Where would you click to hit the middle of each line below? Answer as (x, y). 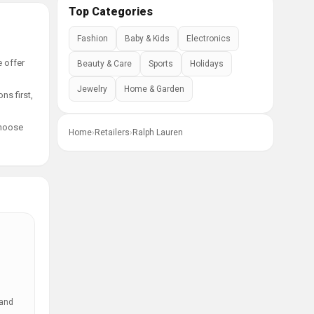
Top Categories (111, 12)
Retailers (112, 132)
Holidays (207, 64)
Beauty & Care (104, 64)
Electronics (209, 39)
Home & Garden (154, 89)
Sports (161, 64)
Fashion (93, 39)
